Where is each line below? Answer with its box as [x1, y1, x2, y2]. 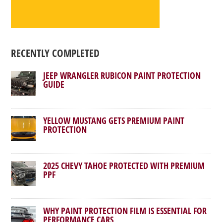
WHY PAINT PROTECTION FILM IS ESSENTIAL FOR [43, 205, 207, 217]
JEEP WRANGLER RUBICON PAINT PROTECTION [43, 69, 201, 82]
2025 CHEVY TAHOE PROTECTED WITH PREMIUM [43, 160, 205, 172]
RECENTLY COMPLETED [11, 46, 100, 60]
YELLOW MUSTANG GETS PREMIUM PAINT [43, 114, 185, 127]
